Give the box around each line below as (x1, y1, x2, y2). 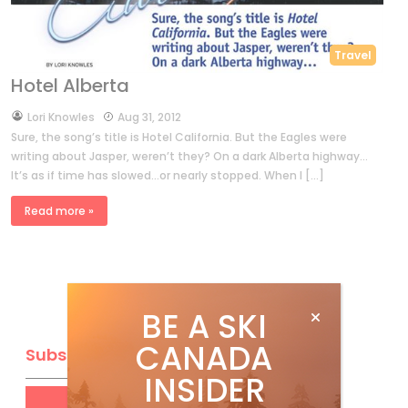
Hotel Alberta (11, 73, 129, 99)
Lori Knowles (27, 109, 95, 126)
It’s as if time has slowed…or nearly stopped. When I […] (11, 168, 324, 184)
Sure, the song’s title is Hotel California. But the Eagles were (11, 129, 347, 146)
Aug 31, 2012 (117, 109, 181, 126)
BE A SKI (141, 303, 267, 349)
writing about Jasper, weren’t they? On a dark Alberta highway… (11, 148, 368, 165)
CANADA (136, 335, 272, 381)
